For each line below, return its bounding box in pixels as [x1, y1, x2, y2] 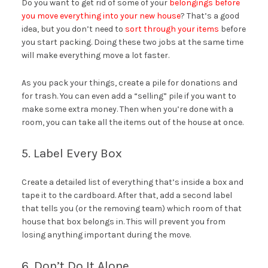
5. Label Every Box [21, 146, 122, 161]
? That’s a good [180, 11, 239, 22]
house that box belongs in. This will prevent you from [21, 217, 226, 227]
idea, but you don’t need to [21, 24, 125, 35]
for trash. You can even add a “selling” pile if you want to [21, 91, 236, 102]
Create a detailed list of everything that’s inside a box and [21, 177, 243, 188]
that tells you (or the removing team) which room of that [21, 203, 242, 214]
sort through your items [124, 24, 219, 35]
